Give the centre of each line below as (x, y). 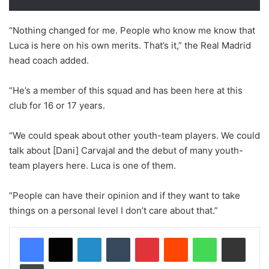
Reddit (199, 237)
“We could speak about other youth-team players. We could (134, 135)
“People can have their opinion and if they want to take (125, 195)
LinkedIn (116, 237)
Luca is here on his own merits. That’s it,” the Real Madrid (130, 45)
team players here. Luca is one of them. (92, 165)
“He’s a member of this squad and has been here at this (126, 90)
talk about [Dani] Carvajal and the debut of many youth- (126, 150)
